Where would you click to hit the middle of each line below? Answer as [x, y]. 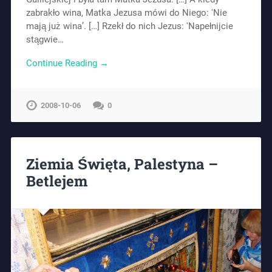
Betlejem [56, 181]
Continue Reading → [67, 63]
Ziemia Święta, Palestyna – [122, 164]
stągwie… [45, 39]
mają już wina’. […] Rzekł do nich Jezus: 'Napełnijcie [129, 26]
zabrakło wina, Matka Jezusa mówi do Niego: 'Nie [126, 12]
